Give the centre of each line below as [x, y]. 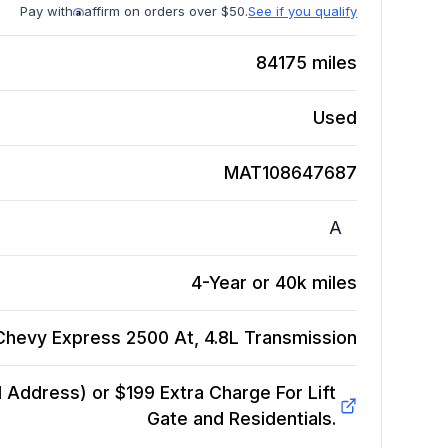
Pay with [47, 11]
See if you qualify [303, 11]
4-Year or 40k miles [274, 283]
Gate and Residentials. [241, 419]
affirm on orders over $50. [166, 11]
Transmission [301, 338]
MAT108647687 [291, 173]
